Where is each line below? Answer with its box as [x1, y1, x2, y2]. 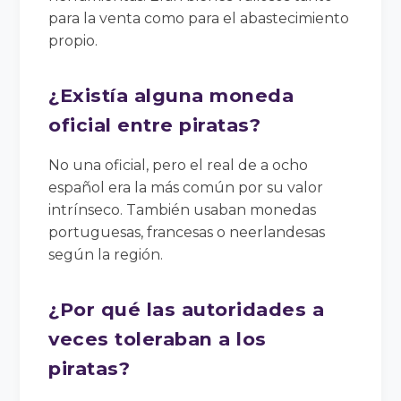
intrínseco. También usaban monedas [48, 200, 317, 218]
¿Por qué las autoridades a [48, 297, 325, 320]
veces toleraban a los [48, 327, 267, 350]
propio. [48, 31, 98, 49]
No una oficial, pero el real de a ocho [48, 156, 309, 174]
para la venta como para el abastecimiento [48, 9, 350, 27]
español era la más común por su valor [48, 178, 324, 196]
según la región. [48, 245, 164, 263]
